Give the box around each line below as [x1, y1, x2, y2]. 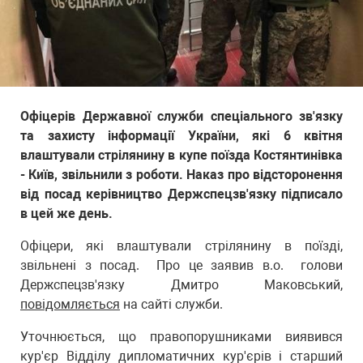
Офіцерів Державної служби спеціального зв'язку [20, 109, 343, 124]
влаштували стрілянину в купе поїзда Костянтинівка [20, 147, 343, 163]
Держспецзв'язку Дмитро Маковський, [20, 277, 343, 293]
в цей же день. [20, 206, 113, 221]
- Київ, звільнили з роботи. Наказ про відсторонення [20, 167, 343, 182]
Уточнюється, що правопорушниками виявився [20, 329, 343, 344]
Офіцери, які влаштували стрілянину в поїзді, [20, 238, 343, 254]
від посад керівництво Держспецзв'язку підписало [20, 186, 343, 202]
